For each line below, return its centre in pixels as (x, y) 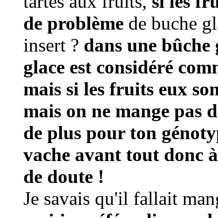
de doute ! (64, 177)
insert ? (54, 45)
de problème (76, 23)
